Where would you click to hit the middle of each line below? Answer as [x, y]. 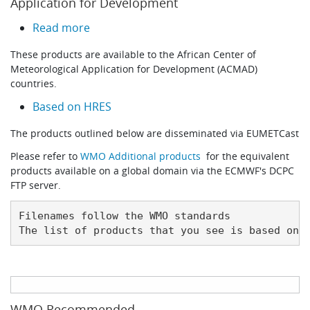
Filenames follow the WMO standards [124, 216]
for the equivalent [247, 156]
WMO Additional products [142, 156]
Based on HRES [72, 107]
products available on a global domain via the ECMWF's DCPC [153, 171]
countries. [34, 84]
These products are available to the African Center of [134, 55]
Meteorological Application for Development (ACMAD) [134, 69]
